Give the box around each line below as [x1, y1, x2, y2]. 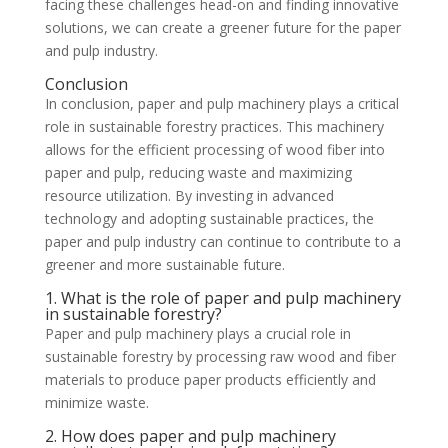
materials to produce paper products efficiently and [44, 369, 376, 389]
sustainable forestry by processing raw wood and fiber [44, 346, 396, 366]
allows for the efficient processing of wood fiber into [44, 139, 385, 159]
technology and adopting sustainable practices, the [44, 208, 374, 228]
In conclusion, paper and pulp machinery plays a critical [44, 93, 399, 113]
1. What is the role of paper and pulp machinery [44, 286, 401, 309]
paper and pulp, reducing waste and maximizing [44, 162, 352, 182]
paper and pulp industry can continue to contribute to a [44, 231, 401, 251]
